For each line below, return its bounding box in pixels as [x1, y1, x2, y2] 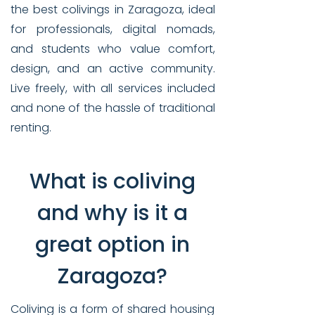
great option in [35, 230, 190, 259]
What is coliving [30, 167, 195, 196]
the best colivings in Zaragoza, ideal [11, 1, 215, 18]
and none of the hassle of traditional [11, 100, 215, 116]
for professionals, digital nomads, [11, 21, 215, 37]
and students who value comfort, [11, 41, 215, 57]
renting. [11, 120, 51, 136]
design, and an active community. [11, 60, 215, 77]
